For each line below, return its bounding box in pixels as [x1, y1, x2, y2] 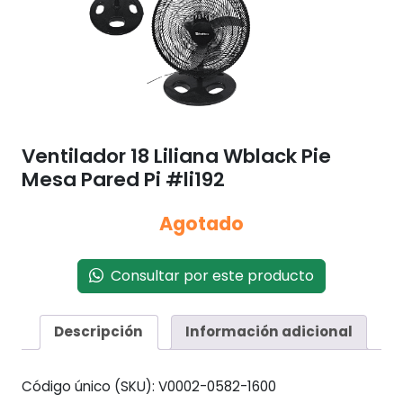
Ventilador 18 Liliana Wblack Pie [22, 141, 331, 170]
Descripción [54, 322, 144, 342]
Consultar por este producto [103, 264, 314, 286]
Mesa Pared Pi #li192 [22, 165, 225, 193]
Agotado [159, 210, 244, 237]
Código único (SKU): [22, 377, 158, 397]
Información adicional [184, 322, 353, 342]
